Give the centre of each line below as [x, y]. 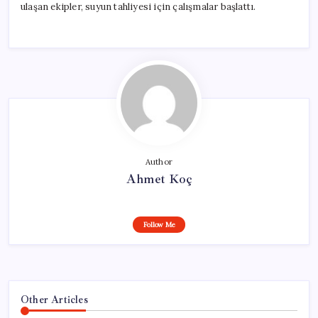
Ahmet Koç [159, 179]
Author [159, 161]
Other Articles [54, 299]
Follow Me [159, 224]
